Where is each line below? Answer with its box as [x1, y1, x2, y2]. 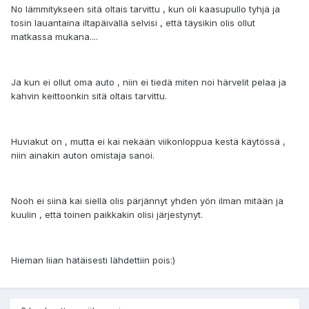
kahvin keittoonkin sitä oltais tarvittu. [11, 90, 167, 102]
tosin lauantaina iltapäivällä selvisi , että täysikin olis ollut [11, 17, 255, 29]
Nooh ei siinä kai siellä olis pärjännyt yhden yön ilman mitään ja [11, 195, 283, 207]
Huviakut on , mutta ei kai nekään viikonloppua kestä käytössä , [11, 136, 286, 148]
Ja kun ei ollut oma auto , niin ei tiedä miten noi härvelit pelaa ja [11, 77, 286, 88]
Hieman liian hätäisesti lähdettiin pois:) [11, 255, 175, 266]
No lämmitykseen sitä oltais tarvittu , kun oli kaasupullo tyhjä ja [11, 3, 280, 15]
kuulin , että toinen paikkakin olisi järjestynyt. [11, 209, 203, 221]
